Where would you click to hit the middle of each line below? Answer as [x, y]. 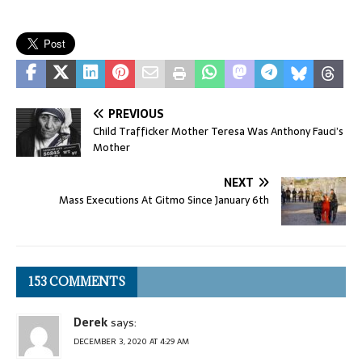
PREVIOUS [136, 114]
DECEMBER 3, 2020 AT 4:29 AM [131, 342]
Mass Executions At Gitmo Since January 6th [164, 200]
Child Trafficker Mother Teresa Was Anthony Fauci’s [218, 132]
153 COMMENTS [77, 282]
